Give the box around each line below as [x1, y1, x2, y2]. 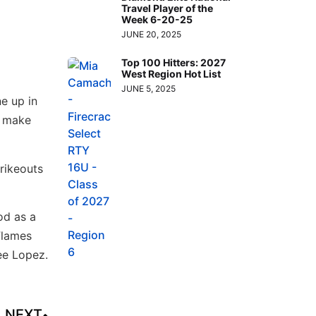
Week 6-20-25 [121, 13, 193, 26]
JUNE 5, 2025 [121, 83, 176, 95]
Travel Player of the [121, 2, 214, 15]
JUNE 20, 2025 [121, 29, 182, 40]
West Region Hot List [121, 68, 221, 80]
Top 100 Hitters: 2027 [121, 56, 226, 69]
